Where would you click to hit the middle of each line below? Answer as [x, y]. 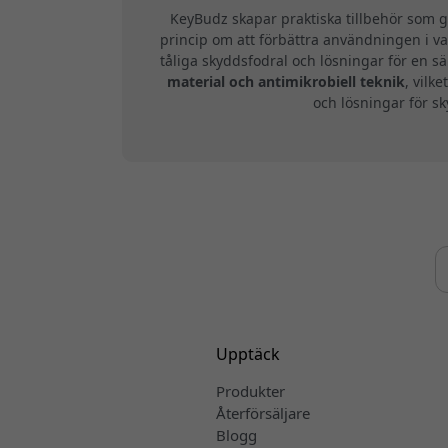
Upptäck [247, 354]
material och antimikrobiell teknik [286, 82]
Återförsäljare [262, 413]
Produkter [250, 391]
